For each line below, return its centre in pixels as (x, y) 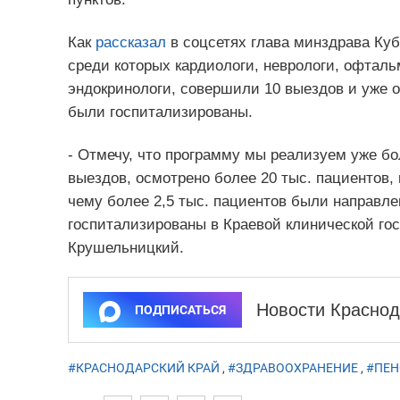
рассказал (130, 43)
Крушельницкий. (125, 248)
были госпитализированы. (160, 112)
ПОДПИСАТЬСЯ (180, 310)
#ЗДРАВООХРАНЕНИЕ (292, 368)
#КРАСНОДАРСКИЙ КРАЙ (143, 368)
